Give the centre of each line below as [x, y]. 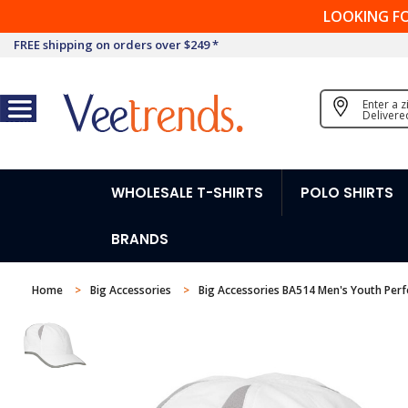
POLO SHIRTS [347, 193]
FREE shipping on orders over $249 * [116, 45]
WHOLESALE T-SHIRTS [187, 193]
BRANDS [140, 239]
